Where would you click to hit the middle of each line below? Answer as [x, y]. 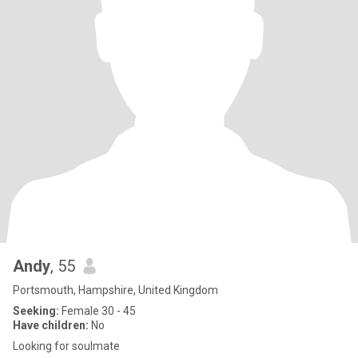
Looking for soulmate [66, 346]
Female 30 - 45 [97, 311]
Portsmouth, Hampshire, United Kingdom [115, 290]
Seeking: [36, 311]
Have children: [51, 325]
